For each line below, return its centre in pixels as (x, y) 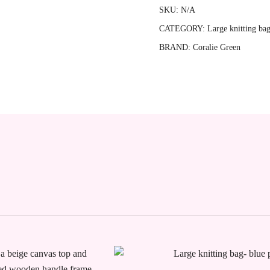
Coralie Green (217, 47)
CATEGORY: (183, 29)
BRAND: (176, 47)
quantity (214, 20)
